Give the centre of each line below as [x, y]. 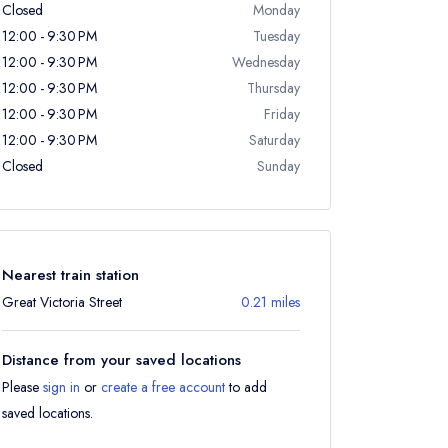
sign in [61, 387]
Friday [282, 114]
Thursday [273, 88]
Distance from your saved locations [121, 360]
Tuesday [276, 36]
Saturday [274, 140]
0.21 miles [270, 302]
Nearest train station [70, 275]
